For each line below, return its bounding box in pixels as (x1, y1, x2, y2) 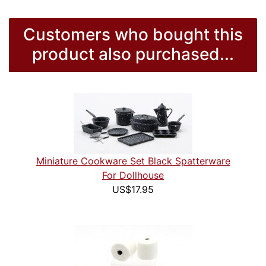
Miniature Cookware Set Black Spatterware (36, 155, 230, 167)
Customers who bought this (23, 24, 243, 45)
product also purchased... (32, 44, 234, 65)
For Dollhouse (102, 169, 164, 182)
